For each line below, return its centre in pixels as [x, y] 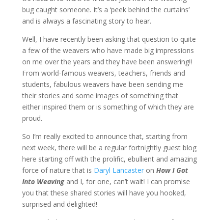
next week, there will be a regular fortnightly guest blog [109, 148]
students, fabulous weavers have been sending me [102, 84]
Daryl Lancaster [119, 170]
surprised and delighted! [59, 204]
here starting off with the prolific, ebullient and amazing [109, 159]
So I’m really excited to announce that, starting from [105, 136]
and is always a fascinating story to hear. [86, 21]
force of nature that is [58, 170]
